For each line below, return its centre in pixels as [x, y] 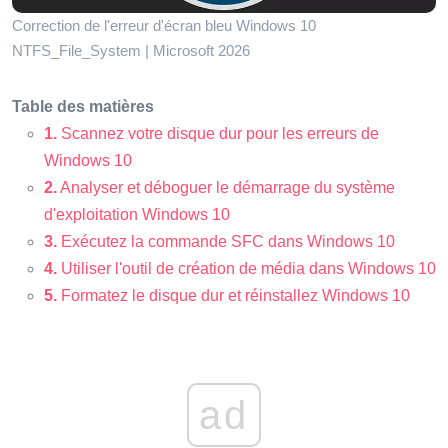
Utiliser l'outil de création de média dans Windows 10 [246, 268]
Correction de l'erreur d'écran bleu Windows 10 [164, 25]
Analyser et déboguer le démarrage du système [226, 187]
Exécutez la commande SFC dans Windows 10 [226, 241]
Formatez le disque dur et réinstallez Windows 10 [233, 295]
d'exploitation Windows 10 [137, 214]
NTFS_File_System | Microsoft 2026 [131, 50]
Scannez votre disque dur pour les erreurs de [218, 133]
